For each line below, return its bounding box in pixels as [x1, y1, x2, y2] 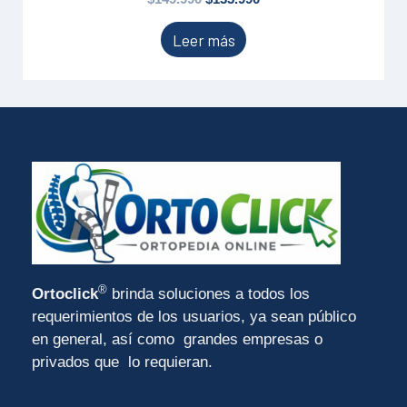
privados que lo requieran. [32, 353, 213, 372]
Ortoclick [32, 285, 98, 303]
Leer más [172, 30, 235, 49]
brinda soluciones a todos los [107, 285, 310, 303]
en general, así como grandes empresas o [32, 331, 323, 349]
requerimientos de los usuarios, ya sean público [32, 308, 356, 326]
